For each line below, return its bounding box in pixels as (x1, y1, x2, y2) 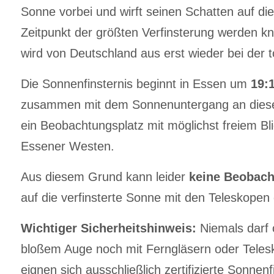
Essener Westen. (21, 139, 118, 153)
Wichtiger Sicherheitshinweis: (21, 221, 196, 235)
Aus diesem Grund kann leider (21, 169, 189, 183)
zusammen (21, 97, 81, 111)
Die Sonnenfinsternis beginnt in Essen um (21, 76, 251, 91)
